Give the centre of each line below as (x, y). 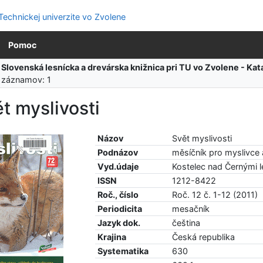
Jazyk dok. (119, 223)
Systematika (123, 251)
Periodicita (120, 209)
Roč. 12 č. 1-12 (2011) (215, 195)
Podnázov (118, 153)
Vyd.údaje (119, 167)
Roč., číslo (118, 195)
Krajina (112, 237)
